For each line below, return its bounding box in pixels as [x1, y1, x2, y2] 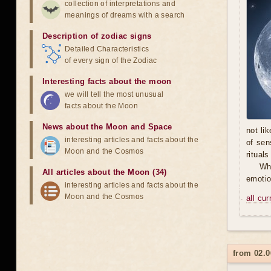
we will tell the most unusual [65, 90, 164, 99]
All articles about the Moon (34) [42, 168, 167, 177]
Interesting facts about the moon [42, 77, 172, 86]
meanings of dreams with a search [65, 11, 185, 19]
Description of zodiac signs [42, 31, 152, 41]
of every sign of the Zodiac [65, 56, 157, 65]
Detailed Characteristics [65, 45, 149, 53]
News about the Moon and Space [42, 122, 172, 131]
